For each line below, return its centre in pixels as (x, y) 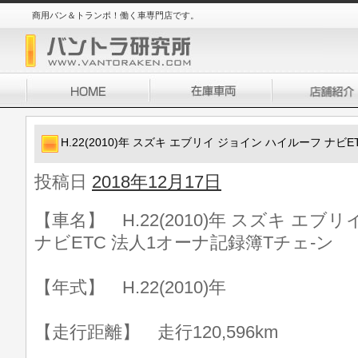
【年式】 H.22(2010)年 (130, 287)
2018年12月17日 (157, 182)
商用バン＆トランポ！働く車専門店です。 (115, 15)
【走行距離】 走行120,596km (156, 332)
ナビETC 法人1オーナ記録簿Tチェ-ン (184, 243)
